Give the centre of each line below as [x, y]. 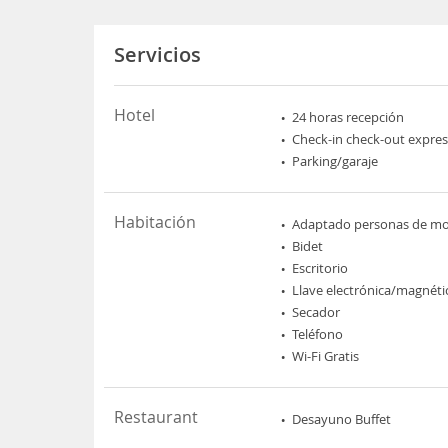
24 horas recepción [348, 116]
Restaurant [156, 416]
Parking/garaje [335, 160]
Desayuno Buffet [342, 418]
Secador [316, 311]
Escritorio [320, 267]
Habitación [155, 221]
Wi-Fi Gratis [326, 355]
